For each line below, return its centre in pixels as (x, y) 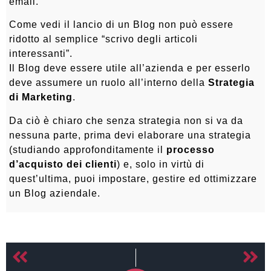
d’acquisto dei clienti (63, 164)
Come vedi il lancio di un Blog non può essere (121, 25)
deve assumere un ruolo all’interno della (109, 83)
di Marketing (41, 97)
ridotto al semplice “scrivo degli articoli (103, 39)
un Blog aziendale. (55, 193)
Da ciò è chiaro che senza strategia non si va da (126, 120)
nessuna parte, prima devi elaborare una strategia (130, 135)
